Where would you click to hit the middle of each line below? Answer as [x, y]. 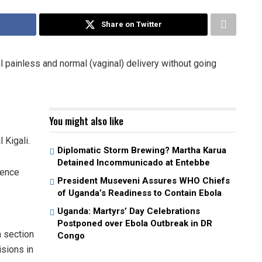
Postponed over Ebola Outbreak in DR [135, 223]
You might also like [86, 120]
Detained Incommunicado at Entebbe [134, 162]
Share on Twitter [132, 24]
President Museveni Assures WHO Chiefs [144, 180]
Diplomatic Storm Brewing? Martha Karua [142, 150]
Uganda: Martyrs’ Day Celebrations [129, 211]
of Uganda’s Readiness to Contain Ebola [139, 193]
